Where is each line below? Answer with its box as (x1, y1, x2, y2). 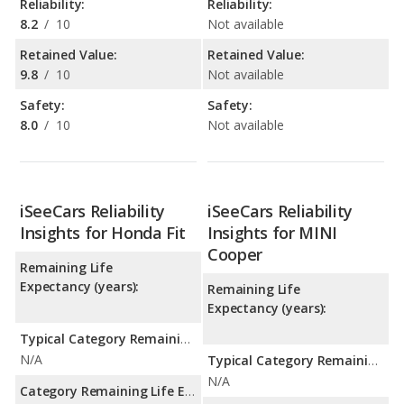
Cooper (207, 243, 262, 266)
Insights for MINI (207, 222, 337, 244)
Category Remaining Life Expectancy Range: (184, 382, 195, 400)
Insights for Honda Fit (20, 222, 187, 244)
